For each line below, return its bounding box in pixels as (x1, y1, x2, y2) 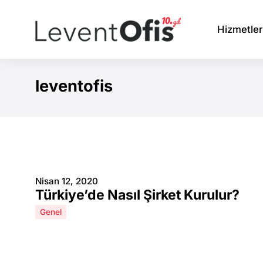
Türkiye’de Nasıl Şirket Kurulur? (35, 187, 240, 203)
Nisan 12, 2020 (35, 176, 98, 187)
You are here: (113, 83, 175, 95)
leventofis (35, 76, 113, 96)
